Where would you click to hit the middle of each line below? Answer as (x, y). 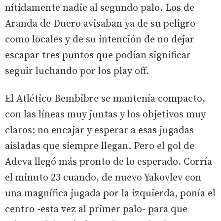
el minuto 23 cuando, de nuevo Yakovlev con (103, 178)
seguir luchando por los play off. (77, 72)
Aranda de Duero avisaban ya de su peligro (100, 24)
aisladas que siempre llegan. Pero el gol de (100, 147)
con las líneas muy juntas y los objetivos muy (105, 115)
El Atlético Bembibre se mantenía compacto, (105, 99)
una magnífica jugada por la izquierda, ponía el (110, 194)
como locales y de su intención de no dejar (100, 40)
